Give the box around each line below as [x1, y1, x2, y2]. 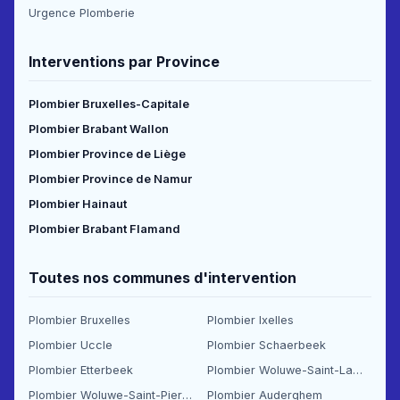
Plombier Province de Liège [29, 147, 186, 162]
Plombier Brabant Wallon [29, 122, 169, 137]
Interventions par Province [29, 53, 220, 71]
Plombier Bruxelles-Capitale [29, 97, 189, 112]
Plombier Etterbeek [29, 363, 133, 378]
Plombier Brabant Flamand [29, 222, 180, 237]
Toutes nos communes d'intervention [29, 269, 296, 287]
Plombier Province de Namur [29, 172, 192, 187]
